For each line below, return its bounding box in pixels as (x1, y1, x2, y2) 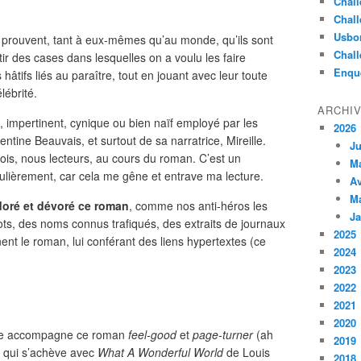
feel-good (128, 326, 176, 342)
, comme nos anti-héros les (129, 197, 268, 214)
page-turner (193, 326, 253, 342)
